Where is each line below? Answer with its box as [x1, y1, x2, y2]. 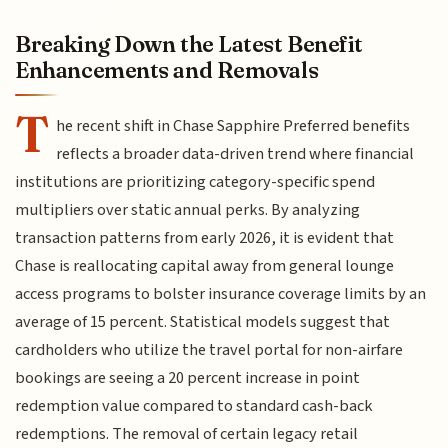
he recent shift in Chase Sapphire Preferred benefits [56, 113, 411, 138]
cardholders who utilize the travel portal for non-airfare [15, 337, 404, 362]
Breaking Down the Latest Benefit [15, 29, 364, 58]
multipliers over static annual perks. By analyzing [15, 197, 361, 222]
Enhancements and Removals [15, 55, 319, 84]
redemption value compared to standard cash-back [15, 393, 374, 418]
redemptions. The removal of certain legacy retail [15, 421, 359, 446]
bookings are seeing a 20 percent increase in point [15, 365, 361, 390]
